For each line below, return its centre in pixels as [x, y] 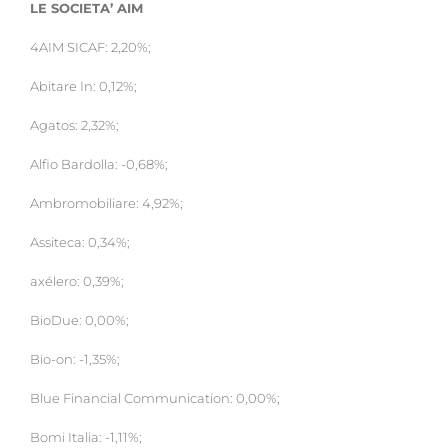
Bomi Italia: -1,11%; [86, 438]
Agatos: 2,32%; [74, 126]
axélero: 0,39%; [77, 282]
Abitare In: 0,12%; [83, 87]
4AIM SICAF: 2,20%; [90, 48]
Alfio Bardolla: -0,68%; [99, 165]
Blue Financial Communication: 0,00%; [155, 399]
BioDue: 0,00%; [79, 321]
